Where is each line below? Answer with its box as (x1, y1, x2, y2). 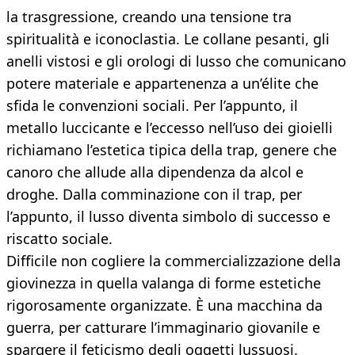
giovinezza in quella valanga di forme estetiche (6, 273, 321, 293)
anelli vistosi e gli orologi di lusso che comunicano (6, 52, 346, 71)
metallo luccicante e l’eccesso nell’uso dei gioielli (6, 118, 333, 138)
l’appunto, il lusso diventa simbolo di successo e (6, 207, 330, 227)
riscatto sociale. (6, 229, 113, 249)
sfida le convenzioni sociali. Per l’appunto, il (6, 96, 298, 116)
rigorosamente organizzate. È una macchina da (6, 296, 323, 315)
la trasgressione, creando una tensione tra (6, 7, 292, 27)
